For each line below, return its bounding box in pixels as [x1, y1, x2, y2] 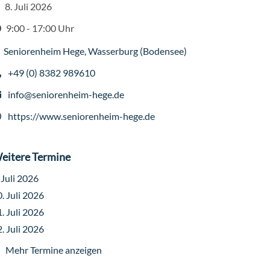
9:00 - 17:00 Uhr [6, 22, 74, 34]
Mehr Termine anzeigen [5, 243, 102, 256]
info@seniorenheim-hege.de [8, 88, 124, 100]
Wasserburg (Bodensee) [88, 45, 187, 57]
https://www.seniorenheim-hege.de [8, 110, 155, 122]
